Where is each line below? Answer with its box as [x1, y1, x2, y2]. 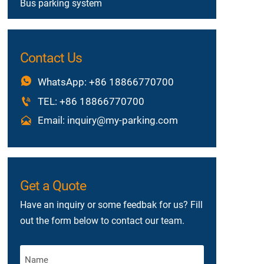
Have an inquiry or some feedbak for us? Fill [19, 199, 203, 211]
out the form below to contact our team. [19, 215, 184, 227]
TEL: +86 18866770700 [38, 95, 145, 107]
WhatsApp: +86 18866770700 [38, 76, 174, 88]
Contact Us [19, 49, 82, 65]
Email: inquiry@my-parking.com [38, 114, 179, 126]
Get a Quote [19, 178, 86, 194]
